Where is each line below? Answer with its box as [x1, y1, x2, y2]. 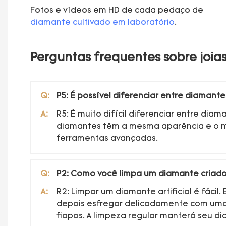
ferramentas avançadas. [56, 134, 158, 143]
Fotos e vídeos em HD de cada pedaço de [30, 6, 203, 15]
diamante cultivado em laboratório [30, 18, 175, 27]
